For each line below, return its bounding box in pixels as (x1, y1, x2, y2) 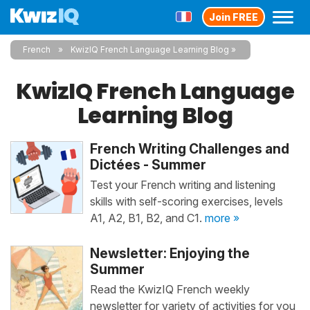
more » (204, 211, 239, 225)
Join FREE (209, 10, 258, 23)
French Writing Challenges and (89, 140, 289, 157)
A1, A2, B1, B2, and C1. (89, 211, 205, 225)
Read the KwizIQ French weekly (89, 282, 250, 296)
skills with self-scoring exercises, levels (89, 194, 283, 208)
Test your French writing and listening (89, 178, 275, 192)
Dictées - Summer (89, 156, 206, 173)
